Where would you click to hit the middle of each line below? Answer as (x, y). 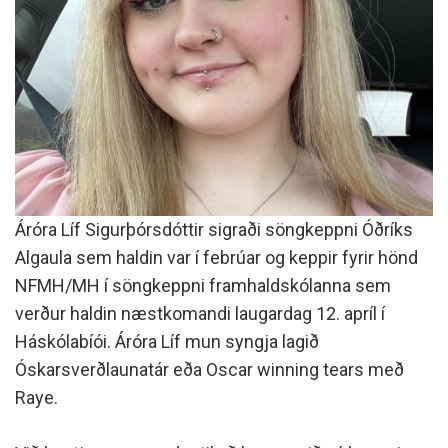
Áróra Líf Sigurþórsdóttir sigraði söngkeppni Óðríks (214, 230)
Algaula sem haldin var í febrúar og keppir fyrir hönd (216, 258)
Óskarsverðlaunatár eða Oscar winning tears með (209, 370)
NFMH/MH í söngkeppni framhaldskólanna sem (203, 286)
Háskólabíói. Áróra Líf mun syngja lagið (167, 342)
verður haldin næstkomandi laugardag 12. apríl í (200, 314)
